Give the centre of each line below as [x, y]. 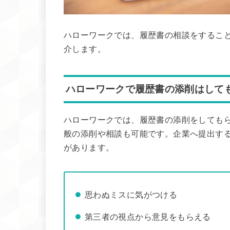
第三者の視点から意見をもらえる [148, 216]
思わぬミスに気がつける [131, 195]
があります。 [89, 148]
